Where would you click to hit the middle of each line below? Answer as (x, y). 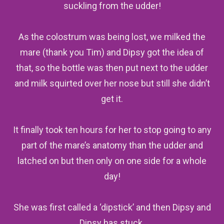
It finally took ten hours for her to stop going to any (112, 130)
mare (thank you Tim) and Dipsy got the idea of (112, 52)
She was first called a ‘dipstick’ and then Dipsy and (112, 207)
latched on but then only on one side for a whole (112, 161)
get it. (112, 99)
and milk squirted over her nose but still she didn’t (112, 83)
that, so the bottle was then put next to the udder (112, 68)
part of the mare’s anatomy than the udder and (112, 145)
